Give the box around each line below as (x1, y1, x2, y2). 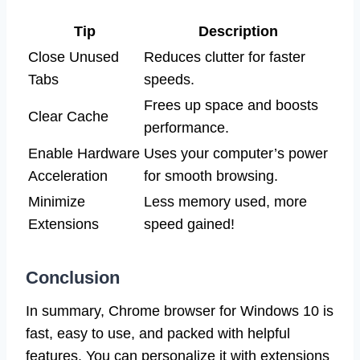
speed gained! (144, 215, 235, 232)
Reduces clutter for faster (144, 48, 305, 65)
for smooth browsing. (144, 167, 278, 184)
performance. (144, 119, 229, 136)
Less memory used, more (144, 193, 307, 210)
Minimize (28, 193, 85, 210)
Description (198, 22, 278, 39)
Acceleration (28, 167, 108, 184)
